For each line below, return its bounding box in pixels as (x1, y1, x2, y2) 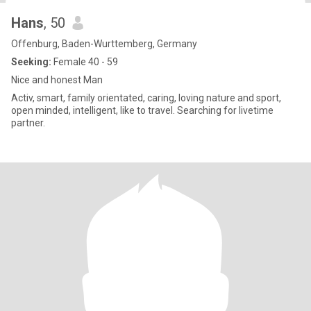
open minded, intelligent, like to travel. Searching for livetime (11, 105, 274, 116)
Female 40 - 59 (51, 56, 118, 67)
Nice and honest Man (11, 74, 103, 85)
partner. (11, 117, 45, 128)
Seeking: (11, 56, 51, 67)
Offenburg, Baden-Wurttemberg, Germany (11, 38, 197, 49)
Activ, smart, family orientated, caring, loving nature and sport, (11, 92, 281, 103)
